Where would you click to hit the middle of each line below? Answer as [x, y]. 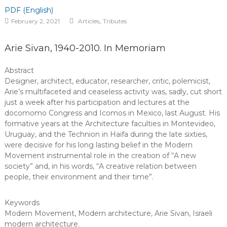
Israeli [202, 213]
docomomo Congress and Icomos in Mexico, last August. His [112, 113]
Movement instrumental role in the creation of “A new [100, 156]
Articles [88, 21]
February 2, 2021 [35, 21]
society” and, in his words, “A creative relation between [100, 166]
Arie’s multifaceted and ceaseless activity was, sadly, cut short [113, 92]
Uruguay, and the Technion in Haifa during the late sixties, [106, 134]
